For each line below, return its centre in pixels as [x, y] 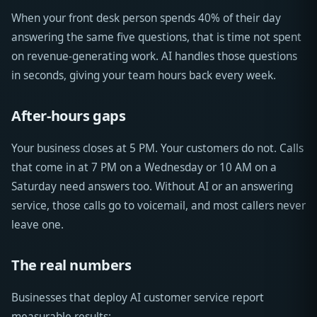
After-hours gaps [69, 116]
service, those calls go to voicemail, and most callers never [158, 206]
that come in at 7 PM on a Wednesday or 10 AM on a [144, 168]
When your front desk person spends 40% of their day [146, 18]
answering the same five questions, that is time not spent [156, 38]
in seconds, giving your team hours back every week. [144, 76]
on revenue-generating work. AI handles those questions [154, 57]
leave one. [38, 225]
